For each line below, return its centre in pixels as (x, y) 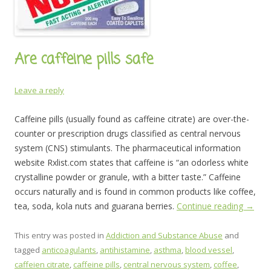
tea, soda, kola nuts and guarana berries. (96, 206)
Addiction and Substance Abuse (164, 235)
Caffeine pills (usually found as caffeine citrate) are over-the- (132, 119)
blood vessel (209, 250)
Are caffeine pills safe (84, 60)
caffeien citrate (42, 264)
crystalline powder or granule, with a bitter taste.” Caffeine (128, 177)
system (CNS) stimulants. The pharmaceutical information (128, 148)
